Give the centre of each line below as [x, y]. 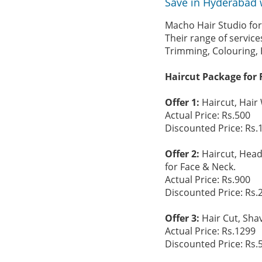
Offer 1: [183, 102]
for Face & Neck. [200, 167]
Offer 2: [183, 154]
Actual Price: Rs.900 [208, 180]
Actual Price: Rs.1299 [210, 231]
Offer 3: [183, 218]
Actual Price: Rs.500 [208, 115]
